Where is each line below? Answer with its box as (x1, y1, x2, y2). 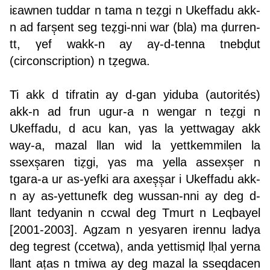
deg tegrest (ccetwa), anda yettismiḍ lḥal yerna (10, 240, 260, 254)
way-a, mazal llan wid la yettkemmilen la (10, 139, 260, 152)
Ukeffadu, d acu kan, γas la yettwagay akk (10, 122, 260, 136)
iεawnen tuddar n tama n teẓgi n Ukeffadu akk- (10, 4, 260, 17)
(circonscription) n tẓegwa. (10, 54, 154, 68)
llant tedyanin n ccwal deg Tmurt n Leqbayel (10, 206, 260, 220)
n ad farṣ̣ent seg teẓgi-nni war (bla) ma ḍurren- (10, 20, 260, 34)
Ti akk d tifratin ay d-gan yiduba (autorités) (10, 88, 260, 102)
